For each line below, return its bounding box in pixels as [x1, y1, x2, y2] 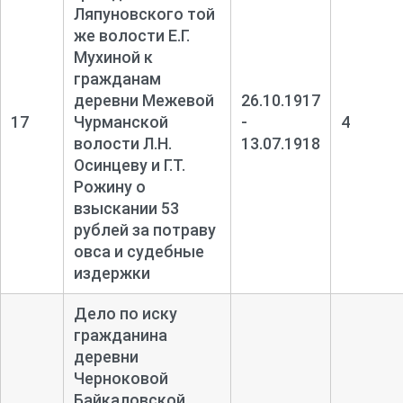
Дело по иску [73, 303, 177, 323]
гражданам [73, 68, 161, 88]
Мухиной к [73, 47, 153, 67]
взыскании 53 [73, 198, 179, 218]
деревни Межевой [73, 90, 214, 110]
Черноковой [73, 368, 168, 388]
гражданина [73, 325, 167, 345]
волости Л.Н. [73, 133, 172, 153]
